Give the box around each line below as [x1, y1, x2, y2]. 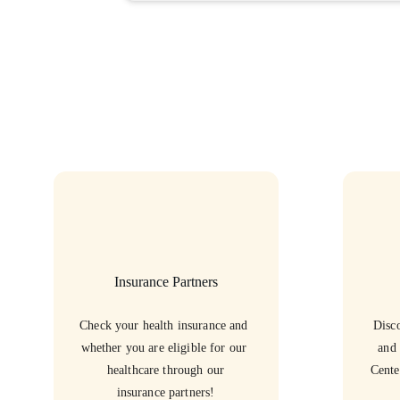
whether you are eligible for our [80, 341, 251, 354]
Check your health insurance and [79, 319, 252, 332]
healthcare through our [106, 363, 225, 377]
